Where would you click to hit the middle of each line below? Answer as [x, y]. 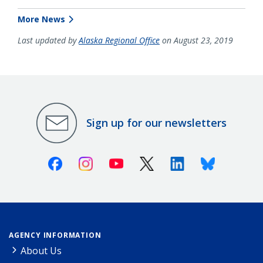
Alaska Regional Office [119, 40]
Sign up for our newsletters [156, 123]
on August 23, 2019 [196, 40]
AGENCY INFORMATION [55, 235]
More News [41, 19]
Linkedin [203, 161]
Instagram [115, 161]
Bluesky [232, 161]
